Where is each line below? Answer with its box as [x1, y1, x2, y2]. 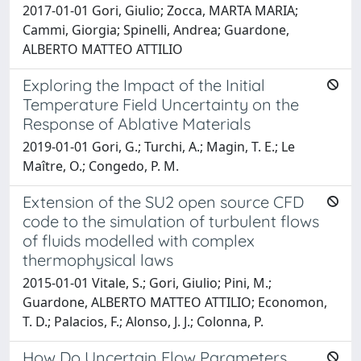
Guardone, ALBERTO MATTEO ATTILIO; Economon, [23, 293, 327, 311]
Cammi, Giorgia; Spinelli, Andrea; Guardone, [23, 20, 289, 39]
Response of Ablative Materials [23, 113, 251, 134]
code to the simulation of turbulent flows [23, 210, 319, 231]
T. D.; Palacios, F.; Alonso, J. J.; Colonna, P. [23, 312, 263, 330]
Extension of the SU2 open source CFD [23, 191, 304, 212]
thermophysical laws [23, 249, 173, 270]
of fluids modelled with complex [23, 230, 255, 251]
